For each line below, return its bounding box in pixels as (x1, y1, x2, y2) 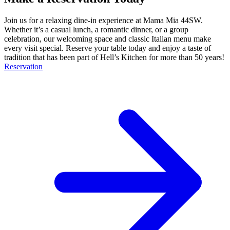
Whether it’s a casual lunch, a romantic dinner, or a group (4, 25, 188, 34)
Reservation (4, 62, 43, 71)
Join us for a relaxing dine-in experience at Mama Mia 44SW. (4, 15, 203, 25)
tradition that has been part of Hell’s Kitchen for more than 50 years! (4, 52, 224, 62)
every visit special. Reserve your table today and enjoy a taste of (4, 43, 211, 52)
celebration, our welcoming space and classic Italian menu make (4, 34, 211, 43)
